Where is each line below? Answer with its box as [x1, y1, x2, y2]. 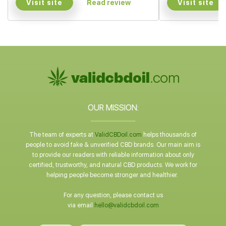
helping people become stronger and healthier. [46, 172, 180, 179]
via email [67, 202, 94, 209]
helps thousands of [142, 131, 197, 138]
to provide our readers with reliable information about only [32, 151, 194, 158]
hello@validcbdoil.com [94, 202, 159, 209]
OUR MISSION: [87, 103, 139, 112]
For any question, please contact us [63, 192, 163, 199]
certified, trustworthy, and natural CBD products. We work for [29, 161, 197, 168]
